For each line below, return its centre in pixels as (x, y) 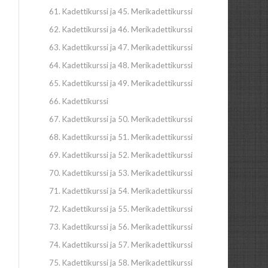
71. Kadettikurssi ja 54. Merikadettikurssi (121, 191)
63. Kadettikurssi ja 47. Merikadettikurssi (121, 47)
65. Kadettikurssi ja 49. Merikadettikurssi (121, 83)
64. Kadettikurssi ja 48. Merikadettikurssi (121, 65)
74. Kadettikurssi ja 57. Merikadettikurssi (121, 245)
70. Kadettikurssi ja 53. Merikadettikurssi (121, 173)
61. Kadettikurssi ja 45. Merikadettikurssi (121, 11)
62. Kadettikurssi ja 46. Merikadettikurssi (121, 29)
